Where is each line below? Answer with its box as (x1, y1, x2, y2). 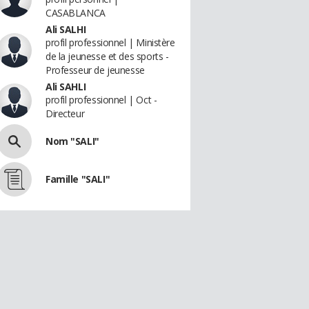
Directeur (46, 107, 85, 120)
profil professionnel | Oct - (46, 93, 157, 106)
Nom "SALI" (46, 134, 99, 148)
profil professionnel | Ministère (46, 36, 175, 49)
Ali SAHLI (46, 80, 86, 93)
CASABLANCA (46, 6, 106, 19)
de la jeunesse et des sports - (46, 50, 169, 63)
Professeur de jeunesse (46, 63, 145, 77)
